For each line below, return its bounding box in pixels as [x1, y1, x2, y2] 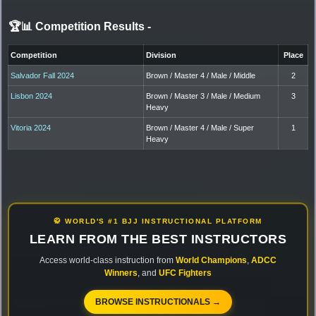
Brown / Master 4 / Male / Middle [146, 71, 256, 80]
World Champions [176, 255, 247, 265]
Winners [104, 267, 138, 278]
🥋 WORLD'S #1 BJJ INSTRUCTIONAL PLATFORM [54, 217, 262, 225]
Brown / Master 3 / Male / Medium [146, 91, 261, 100]
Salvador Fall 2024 [11, 71, 75, 80]
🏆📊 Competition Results [8, 20, 147, 32]
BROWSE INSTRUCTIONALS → [95, 296, 221, 307]
